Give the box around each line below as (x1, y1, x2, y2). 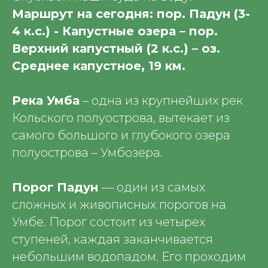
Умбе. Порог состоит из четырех (12, 215, 205, 229)
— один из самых (102, 180, 205, 194)
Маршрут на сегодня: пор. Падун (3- (12, 7, 250, 21)
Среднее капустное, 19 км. (12, 59, 185, 73)
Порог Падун (12, 180, 102, 194)
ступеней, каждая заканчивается (12, 232, 213, 246)
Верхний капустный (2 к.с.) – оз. (12, 41, 220, 56)
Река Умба (12, 93, 80, 108)
